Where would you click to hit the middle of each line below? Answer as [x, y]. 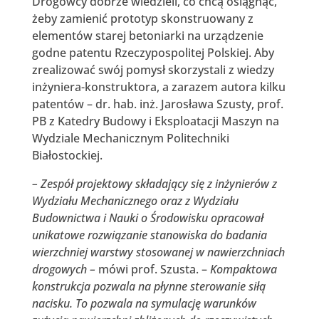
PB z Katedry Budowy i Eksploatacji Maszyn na [155, 121]
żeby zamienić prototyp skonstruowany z [142, 18]
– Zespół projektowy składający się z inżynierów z [154, 183]
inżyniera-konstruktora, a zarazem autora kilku [158, 87]
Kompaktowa [243, 269]
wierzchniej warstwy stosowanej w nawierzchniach [158, 252]
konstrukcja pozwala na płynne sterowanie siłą [148, 286]
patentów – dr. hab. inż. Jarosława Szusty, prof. [157, 104]
